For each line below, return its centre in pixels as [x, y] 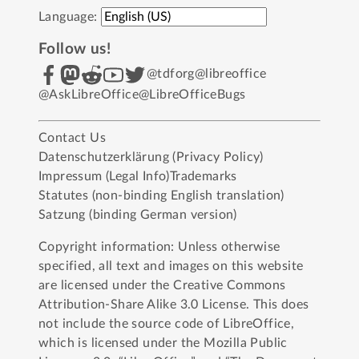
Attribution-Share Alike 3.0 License [142, 304]
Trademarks [203, 176]
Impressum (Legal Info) [104, 176]
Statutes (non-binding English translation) [161, 195]
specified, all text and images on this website [171, 266]
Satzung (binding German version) [138, 214]
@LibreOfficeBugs [192, 94]
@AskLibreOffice [89, 94]
